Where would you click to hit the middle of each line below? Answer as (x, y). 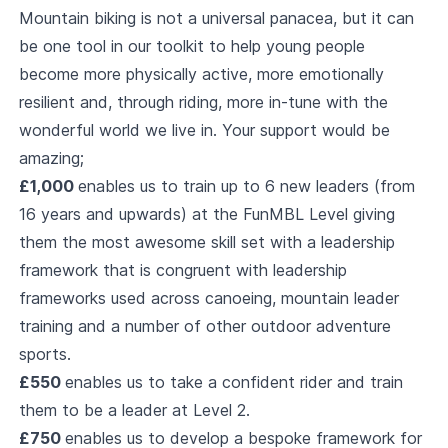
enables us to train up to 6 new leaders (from (246, 185)
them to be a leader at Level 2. (134, 409)
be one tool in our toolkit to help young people (191, 45)
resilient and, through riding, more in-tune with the (203, 101)
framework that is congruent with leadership (182, 269)
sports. (44, 353)
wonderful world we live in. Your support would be (204, 129)
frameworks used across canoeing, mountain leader (208, 297)
